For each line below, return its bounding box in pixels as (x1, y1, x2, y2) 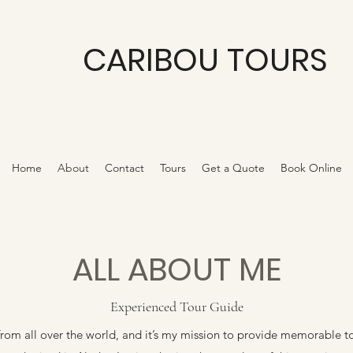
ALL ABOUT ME (72, 247, 281, 292)
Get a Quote (201, 161, 265, 175)
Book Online (280, 161, 342, 175)
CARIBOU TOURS (82, 38, 328, 82)
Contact (104, 161, 144, 175)
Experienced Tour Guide (110, 298, 243, 315)
